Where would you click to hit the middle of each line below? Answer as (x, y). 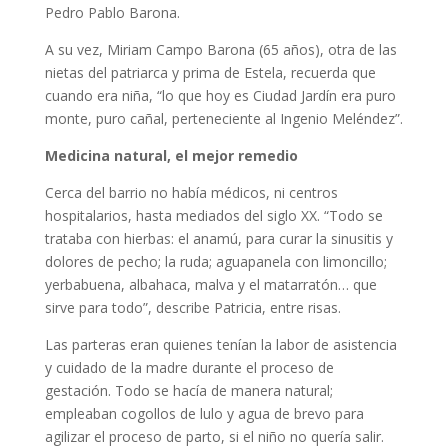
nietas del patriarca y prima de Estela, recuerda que (210, 72)
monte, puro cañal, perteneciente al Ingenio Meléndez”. (223, 118)
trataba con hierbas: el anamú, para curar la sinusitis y (218, 238)
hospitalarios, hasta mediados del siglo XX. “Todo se (213, 215)
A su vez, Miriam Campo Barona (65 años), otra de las (220, 49)
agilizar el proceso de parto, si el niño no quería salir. (214, 436)
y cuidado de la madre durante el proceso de (189, 367)
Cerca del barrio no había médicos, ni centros (191, 192)
